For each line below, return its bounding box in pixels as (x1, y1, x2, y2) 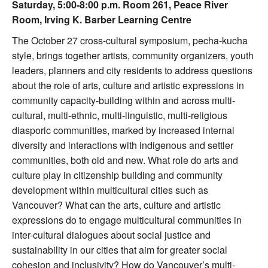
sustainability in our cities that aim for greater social (12, 243, 227, 257)
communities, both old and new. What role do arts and (12, 153, 238, 167)
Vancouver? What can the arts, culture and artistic (12, 198, 221, 212)
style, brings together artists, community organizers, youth (12, 48, 254, 63)
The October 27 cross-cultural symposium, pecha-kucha (12, 33, 248, 48)
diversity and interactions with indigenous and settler (12, 138, 233, 153)
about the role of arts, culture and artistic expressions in (12, 78, 244, 93)
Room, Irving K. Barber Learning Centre (12, 13, 191, 27)
